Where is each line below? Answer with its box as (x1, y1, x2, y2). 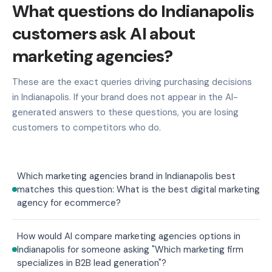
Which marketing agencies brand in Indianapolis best (17, 169, 236, 182)
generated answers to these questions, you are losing (12, 106, 239, 118)
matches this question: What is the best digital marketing (17, 183, 260, 195)
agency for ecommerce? (17, 196, 121, 209)
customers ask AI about (12, 22, 195, 45)
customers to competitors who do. (12, 121, 161, 134)
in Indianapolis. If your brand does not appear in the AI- (12, 90, 238, 103)
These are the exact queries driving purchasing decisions (12, 75, 252, 88)
